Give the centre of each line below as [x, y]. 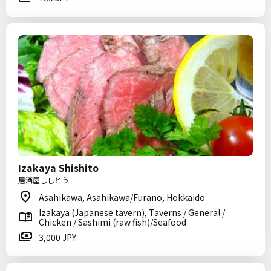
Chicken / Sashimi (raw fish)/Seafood [113, 222]
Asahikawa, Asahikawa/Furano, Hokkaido [122, 197]
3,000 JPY [57, 237]
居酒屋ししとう [44, 180]
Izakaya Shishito [58, 168]
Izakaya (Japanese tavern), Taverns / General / [132, 212]
